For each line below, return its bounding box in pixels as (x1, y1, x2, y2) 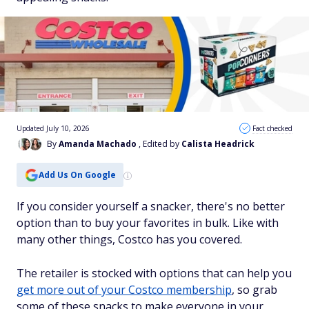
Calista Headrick (181, 138, 255, 150)
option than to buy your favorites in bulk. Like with (17, 215, 279, 230)
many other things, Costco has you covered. (17, 232, 242, 247)
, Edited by (139, 138, 181, 150)
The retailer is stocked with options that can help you (17, 266, 292, 281)
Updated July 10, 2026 (17, 123, 90, 133)
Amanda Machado (59, 138, 137, 150)
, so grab (232, 282, 277, 297)
